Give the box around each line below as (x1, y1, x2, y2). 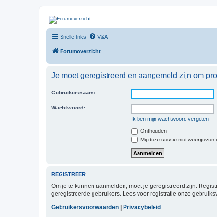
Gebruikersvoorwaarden (51, 203, 119, 211)
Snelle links (60, 34, 86, 40)
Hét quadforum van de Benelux (49, 35, 122, 41)
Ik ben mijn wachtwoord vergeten (131, 116, 209, 122)
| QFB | (49, 23, 81, 34)
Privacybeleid (123, 203, 161, 211)
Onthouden (139, 128, 167, 134)
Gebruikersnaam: (51, 90, 95, 95)
